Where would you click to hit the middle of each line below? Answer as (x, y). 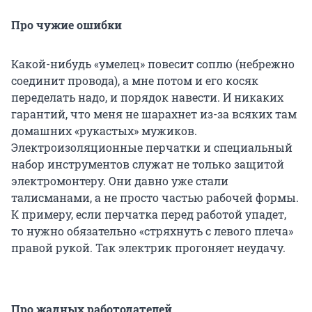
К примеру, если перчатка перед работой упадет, (149, 214)
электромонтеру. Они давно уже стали (120, 180)
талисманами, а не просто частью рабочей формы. (155, 197)
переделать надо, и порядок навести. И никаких (147, 97)
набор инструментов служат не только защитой (148, 164)
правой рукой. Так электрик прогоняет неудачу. (148, 247)
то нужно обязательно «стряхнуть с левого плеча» (152, 231)
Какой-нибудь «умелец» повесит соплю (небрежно (153, 63)
